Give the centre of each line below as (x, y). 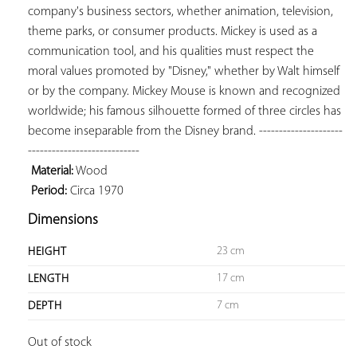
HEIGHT (47, 252)
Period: (47, 191)
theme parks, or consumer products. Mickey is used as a (173, 31)
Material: (51, 171)
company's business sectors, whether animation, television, (180, 12)
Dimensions (63, 220)
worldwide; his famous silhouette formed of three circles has (184, 111)
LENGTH (49, 279)
